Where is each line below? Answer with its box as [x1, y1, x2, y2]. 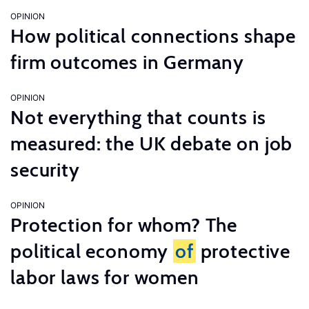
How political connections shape [10, 24, 297, 48]
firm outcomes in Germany [10, 50, 245, 74]
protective [195, 239, 291, 263]
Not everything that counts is [10, 106, 266, 129]
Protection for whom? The [10, 213, 238, 237]
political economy [10, 239, 174, 263]
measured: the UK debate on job [10, 132, 293, 155]
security [10, 158, 80, 181]
